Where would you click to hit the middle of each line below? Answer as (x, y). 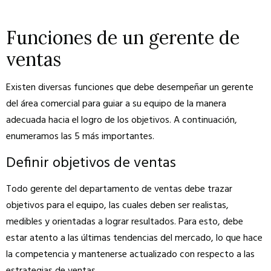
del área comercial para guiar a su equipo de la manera (116, 104)
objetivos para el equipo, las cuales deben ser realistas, (117, 205)
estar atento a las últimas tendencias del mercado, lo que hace (134, 238)
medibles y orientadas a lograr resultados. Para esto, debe (125, 222)
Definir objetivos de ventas (91, 163)
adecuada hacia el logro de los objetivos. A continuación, (122, 120)
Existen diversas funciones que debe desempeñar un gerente (130, 87)
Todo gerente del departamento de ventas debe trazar (119, 189)
